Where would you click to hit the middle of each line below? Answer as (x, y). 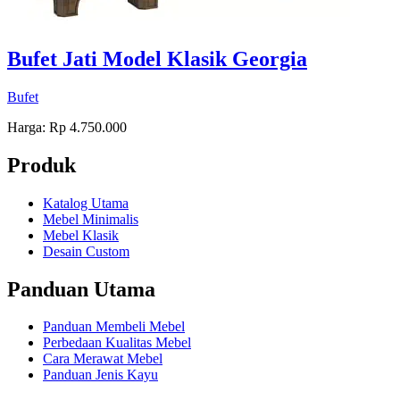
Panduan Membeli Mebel (114, 327)
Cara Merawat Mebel (103, 359)
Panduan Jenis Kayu (100, 375)
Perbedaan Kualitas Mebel (117, 343)
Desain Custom (86, 251)
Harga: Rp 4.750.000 (67, 127)
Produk (42, 165)
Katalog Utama (86, 203)
